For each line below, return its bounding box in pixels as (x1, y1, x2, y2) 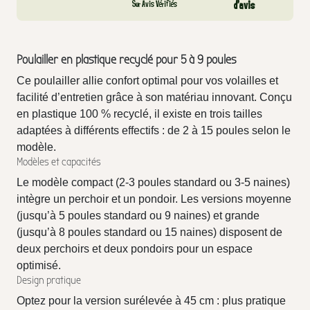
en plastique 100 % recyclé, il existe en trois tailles (17, 108, 262, 120)
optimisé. (17, 259, 61, 271)
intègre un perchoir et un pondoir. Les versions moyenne (17, 193, 291, 205)
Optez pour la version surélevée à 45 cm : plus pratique (17, 295, 286, 307)
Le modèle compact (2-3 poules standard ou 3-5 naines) (17, 176, 290, 188)
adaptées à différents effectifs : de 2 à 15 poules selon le (17, 125, 291, 136)
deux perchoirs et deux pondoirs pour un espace (17, 243, 253, 255)
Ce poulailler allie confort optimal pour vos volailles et (17, 75, 278, 86)
